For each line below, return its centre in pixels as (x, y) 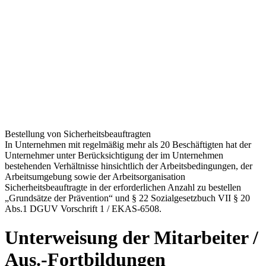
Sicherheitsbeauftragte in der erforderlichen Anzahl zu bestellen (123, 188)
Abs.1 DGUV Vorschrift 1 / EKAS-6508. (83, 209)
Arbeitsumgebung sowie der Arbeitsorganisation (95, 177)
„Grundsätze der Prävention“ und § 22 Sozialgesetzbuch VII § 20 (127, 198)
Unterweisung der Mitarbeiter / (132, 238)
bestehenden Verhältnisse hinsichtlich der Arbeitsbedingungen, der (129, 166)
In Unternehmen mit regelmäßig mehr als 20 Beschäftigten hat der (128, 145)
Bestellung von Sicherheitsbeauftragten (78, 134)
